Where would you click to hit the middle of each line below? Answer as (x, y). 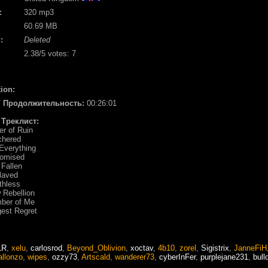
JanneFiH (250, 248)
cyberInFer (177, 257)
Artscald (96, 257)
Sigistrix (215, 248)
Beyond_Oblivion (96, 248)
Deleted (37, 39)
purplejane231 (224, 257)
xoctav (142, 248)
